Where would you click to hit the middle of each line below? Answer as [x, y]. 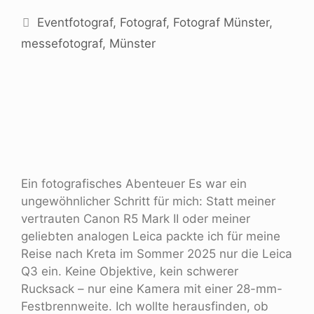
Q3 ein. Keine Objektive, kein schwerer [130, 271]
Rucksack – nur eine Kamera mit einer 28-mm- [152, 288]
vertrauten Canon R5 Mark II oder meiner [136, 218]
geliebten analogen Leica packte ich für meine [151, 236]
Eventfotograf [75, 22]
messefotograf [62, 43]
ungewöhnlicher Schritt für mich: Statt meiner [148, 201]
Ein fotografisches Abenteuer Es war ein [134, 183]
